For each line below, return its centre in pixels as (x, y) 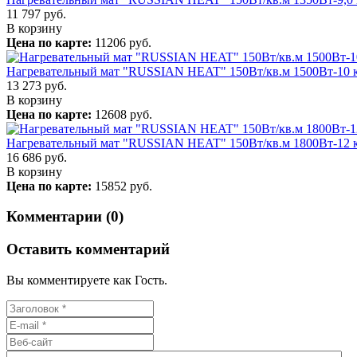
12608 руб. (122, 114)
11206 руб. (122, 42)
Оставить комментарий (88, 249)
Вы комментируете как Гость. (87, 280)
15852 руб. (122, 186)
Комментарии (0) (65, 217)
